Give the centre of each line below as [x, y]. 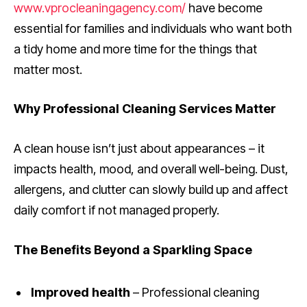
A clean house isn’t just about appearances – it [139, 149]
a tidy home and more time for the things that [135, 49]
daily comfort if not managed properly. [116, 210]
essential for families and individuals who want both [153, 28]
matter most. [48, 69]
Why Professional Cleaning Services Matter [145, 109]
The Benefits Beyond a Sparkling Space [133, 249]
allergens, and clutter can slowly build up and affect [151, 190]
